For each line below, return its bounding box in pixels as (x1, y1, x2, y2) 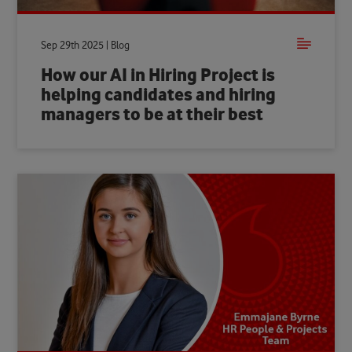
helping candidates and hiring (41, 85, 277, 105)
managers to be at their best (41, 104, 264, 125)
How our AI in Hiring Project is (41, 65, 276, 86)
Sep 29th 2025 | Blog (41, 38, 130, 51)
